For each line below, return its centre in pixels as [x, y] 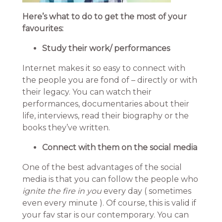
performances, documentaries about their [106, 104]
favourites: [43, 28]
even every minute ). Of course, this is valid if [109, 203]
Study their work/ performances [106, 48]
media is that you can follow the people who [110, 179]
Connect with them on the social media [119, 147]
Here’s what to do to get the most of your [104, 17]
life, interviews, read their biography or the [105, 116]
